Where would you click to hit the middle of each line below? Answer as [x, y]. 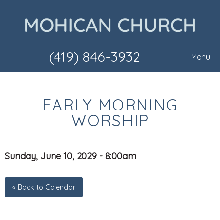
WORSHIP [110, 121]
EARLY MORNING [110, 105]
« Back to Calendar [44, 187]
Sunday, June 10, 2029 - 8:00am [70, 156]
